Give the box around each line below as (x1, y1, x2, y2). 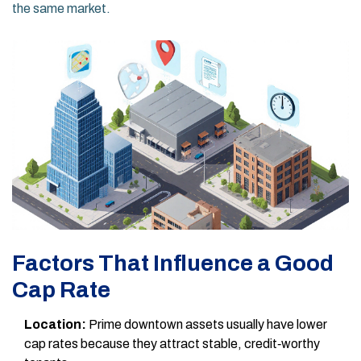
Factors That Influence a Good (12, 251, 334, 276)
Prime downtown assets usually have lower (86, 317, 327, 332)
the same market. (12, 2, 110, 16)
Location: (24, 317, 86, 332)
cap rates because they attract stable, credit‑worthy (24, 337, 320, 351)
